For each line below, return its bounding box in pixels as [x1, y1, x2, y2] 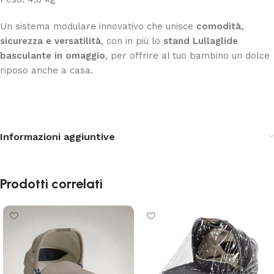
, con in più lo [101, 35, 163, 46]
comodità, [196, 20, 244, 32]
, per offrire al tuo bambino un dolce [105, 50, 270, 61]
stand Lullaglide [163, 35, 238, 46]
